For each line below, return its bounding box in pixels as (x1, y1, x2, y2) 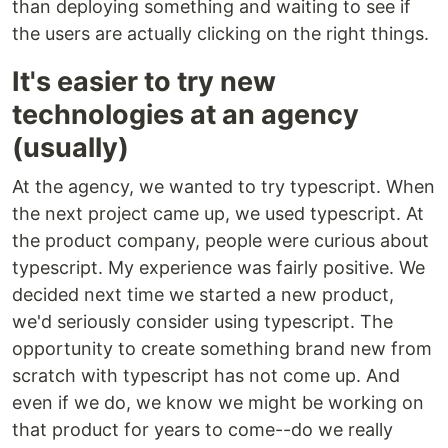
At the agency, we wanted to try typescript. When (12, 176, 435, 198)
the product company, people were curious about (12, 230, 429, 252)
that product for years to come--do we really (12, 419, 393, 441)
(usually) (12, 131, 129, 165)
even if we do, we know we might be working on (12, 392, 424, 414)
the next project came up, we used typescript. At (12, 203, 424, 225)
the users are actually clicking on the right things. (12, 23, 429, 45)
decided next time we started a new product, (12, 284, 394, 306)
